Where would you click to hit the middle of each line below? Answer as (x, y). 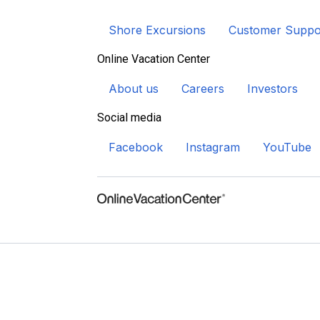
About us (134, 89)
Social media (129, 117)
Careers (203, 89)
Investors (272, 89)
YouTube (287, 147)
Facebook (136, 147)
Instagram (213, 147)
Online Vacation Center (154, 59)
